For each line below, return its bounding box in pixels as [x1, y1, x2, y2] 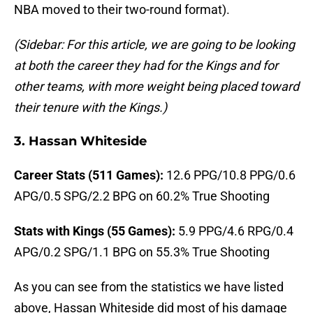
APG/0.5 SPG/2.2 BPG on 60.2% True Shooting [14, 189, 270, 204]
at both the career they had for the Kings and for [14, 58, 278, 73]
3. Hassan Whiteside [14, 133, 147, 150]
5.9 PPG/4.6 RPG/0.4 [175, 224, 293, 239]
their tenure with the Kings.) [14, 100, 167, 115]
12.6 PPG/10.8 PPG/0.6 [166, 168, 296, 183]
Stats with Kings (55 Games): [14, 224, 175, 239]
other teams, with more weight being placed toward [14, 79, 299, 94]
